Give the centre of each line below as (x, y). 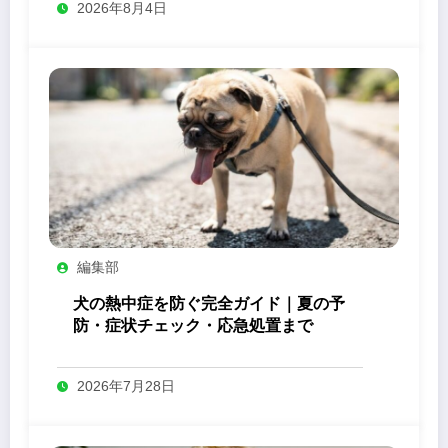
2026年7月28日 (126, 385)
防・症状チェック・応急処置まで (193, 325)
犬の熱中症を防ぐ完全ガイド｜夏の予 (209, 303)
